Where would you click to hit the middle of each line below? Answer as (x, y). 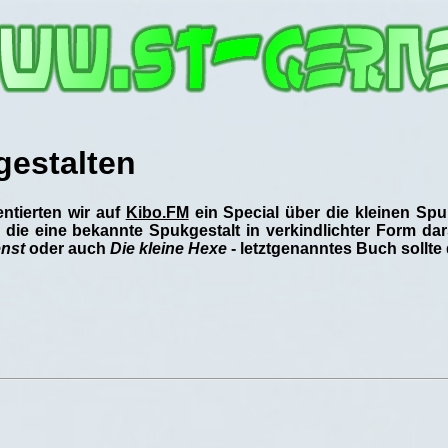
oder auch (67, 248)
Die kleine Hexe (168, 248)
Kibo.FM (157, 212)
